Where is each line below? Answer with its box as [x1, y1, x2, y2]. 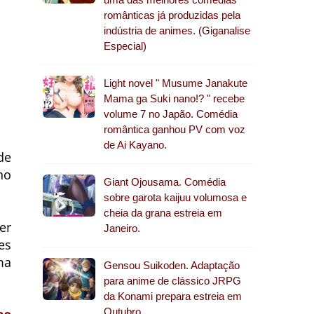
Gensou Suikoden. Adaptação [104, 259, 240, 271]
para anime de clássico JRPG [104, 275, 241, 287]
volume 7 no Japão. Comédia [104, 108, 238, 120]
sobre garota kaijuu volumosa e [104, 191, 247, 203]
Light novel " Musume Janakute [104, 77, 247, 89]
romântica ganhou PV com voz [104, 123, 245, 135]
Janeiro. [104, 222, 140, 234]
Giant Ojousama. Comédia [104, 176, 226, 188]
